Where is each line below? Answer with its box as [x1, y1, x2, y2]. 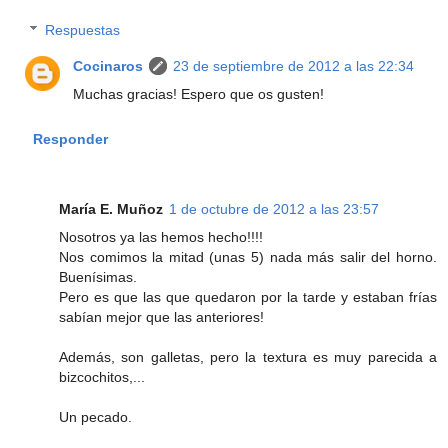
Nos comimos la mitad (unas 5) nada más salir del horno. [59, 249, 437, 266]
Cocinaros [73, 58, 144, 75]
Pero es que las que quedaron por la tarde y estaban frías [59, 289, 437, 306]
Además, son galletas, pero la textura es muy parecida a [59, 349, 437, 366]
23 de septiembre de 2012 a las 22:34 [173, 58, 415, 75]
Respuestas [45, 22, 121, 39]
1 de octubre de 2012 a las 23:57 [169, 201, 379, 218]
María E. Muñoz [59, 201, 163, 218]
